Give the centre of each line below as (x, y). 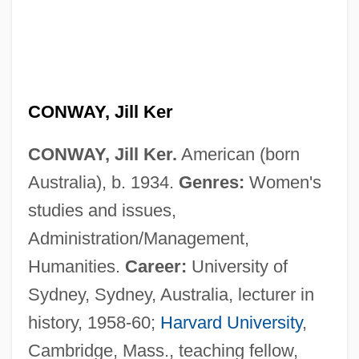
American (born (238, 154)
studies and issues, (102, 210)
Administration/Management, (138, 238)
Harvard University (231, 322)
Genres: (211, 182)
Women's (282, 182)
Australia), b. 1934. (103, 182)
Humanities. (76, 266)
